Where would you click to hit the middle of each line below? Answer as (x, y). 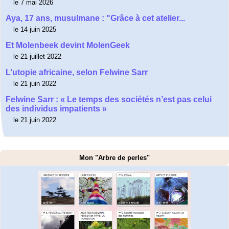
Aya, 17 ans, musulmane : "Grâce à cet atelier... (95, 18)
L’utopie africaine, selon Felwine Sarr (77, 72)
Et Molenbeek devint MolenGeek (68, 45)
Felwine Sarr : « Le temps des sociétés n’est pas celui (109, 99)
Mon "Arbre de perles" (114, 157)
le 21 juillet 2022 (37, 56)
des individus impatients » (56, 108)
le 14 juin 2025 (35, 29)
